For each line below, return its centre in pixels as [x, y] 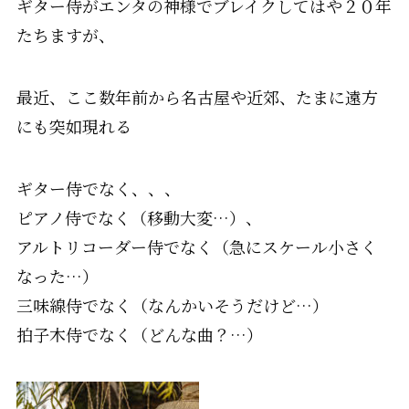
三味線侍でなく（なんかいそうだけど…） [172, 305]
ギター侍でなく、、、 [98, 189]
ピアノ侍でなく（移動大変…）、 [139, 218]
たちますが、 [65, 35]
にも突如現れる [73, 126]
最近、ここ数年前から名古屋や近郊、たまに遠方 [197, 97]
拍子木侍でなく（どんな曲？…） [139, 335]
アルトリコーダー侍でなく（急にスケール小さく [196, 247]
